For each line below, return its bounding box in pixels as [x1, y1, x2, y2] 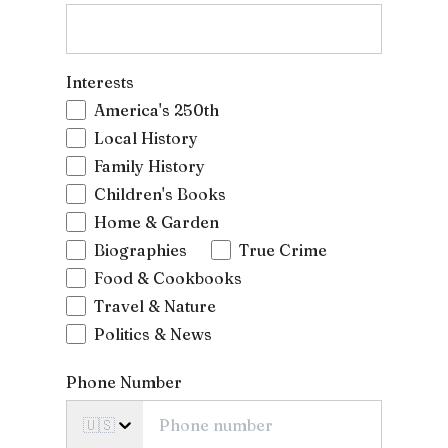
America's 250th [94, 99, 219, 120]
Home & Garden [94, 211, 219, 232]
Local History [94, 127, 198, 148]
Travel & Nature [94, 295, 216, 316]
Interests [66, 71, 134, 92]
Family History [94, 155, 205, 176]
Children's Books [94, 183, 226, 204]
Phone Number [66, 371, 182, 392]
